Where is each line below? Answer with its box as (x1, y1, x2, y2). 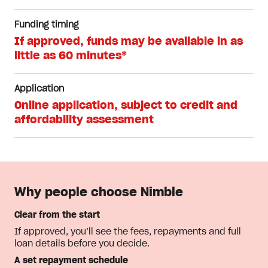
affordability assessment (14, 115, 154, 126)
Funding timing (14, 21, 79, 29)
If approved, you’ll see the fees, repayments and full (14, 228, 241, 236)
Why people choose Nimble (14, 187, 183, 199)
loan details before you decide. (14, 240, 150, 248)
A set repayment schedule (14, 257, 128, 265)
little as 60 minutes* (14, 51, 127, 62)
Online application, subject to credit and (14, 100, 237, 111)
